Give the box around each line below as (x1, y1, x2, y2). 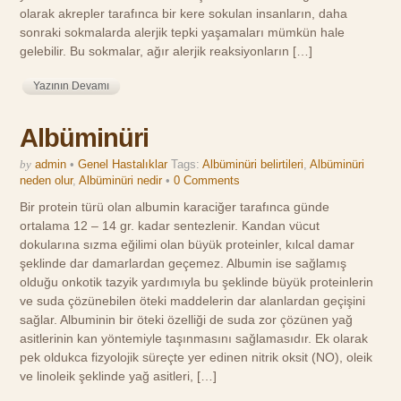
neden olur (20, 174, 73, 188)
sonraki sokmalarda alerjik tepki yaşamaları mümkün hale (20, 24, 346, 39)
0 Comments (174, 174, 241, 188)
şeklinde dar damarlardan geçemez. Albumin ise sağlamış (20, 256, 347, 271)
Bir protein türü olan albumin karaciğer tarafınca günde (20, 200, 330, 215)
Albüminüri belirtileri (202, 158, 304, 172)
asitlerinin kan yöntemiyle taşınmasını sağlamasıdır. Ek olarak (20, 331, 369, 346)
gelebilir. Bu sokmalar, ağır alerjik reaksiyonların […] (20, 43, 313, 58)
